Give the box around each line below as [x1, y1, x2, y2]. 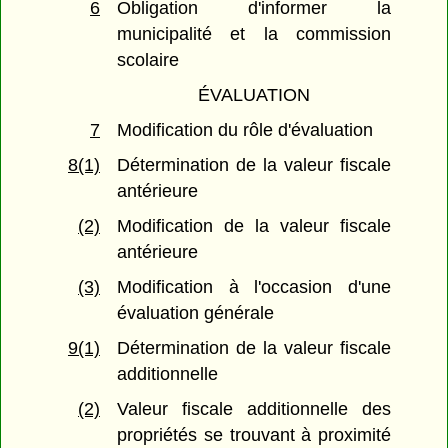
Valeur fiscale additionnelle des [117, 399, 391, 420]
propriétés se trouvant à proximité [117, 425, 391, 446]
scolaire [117, 50, 180, 71]
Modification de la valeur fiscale [117, 216, 391, 237]
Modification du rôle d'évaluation [117, 120, 374, 141]
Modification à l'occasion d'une [117, 277, 391, 298]
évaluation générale [117, 303, 275, 324]
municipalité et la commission [117, 24, 391, 45]
